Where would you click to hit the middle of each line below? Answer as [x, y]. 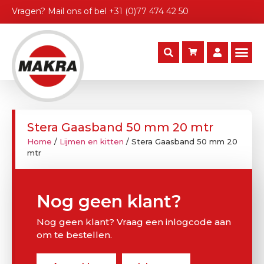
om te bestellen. [74, 235]
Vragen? [30, 11]
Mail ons [65, 11]
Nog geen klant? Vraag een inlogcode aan [134, 222]
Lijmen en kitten [92, 142]
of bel [95, 11]
